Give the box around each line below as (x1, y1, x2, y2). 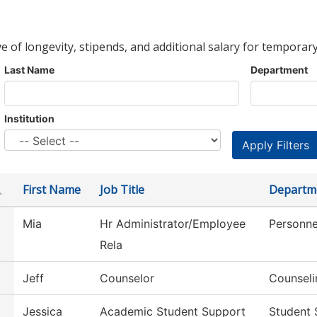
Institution (4, 113, 54, 125)
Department (250, 64, 308, 76)
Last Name (4, 64, 54, 76)
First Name (23, 182, 81, 198)
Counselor (100, 271, 154, 286)
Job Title (100, 182, 144, 198)
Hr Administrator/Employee (100, 217, 246, 231)
